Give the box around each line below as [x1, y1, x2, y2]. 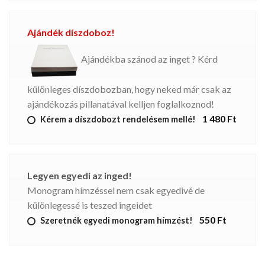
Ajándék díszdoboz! [27, 27, 115, 38]
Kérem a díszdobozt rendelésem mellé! [40, 114, 196, 124]
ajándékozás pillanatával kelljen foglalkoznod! [27, 98, 216, 109]
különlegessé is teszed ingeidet [27, 199, 152, 211]
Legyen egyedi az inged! [27, 169, 132, 181]
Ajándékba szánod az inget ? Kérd [81, 53, 218, 65]
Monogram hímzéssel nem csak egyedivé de [27, 184, 205, 196]
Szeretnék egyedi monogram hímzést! [40, 215, 193, 225]
